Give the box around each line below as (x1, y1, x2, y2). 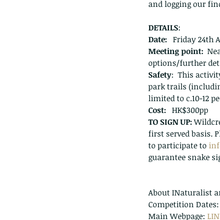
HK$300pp (166, 105, 208, 116)
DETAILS (148, 22, 178, 33)
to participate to (148, 140, 209, 151)
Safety (148, 69, 171, 81)
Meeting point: (148, 46, 203, 57)
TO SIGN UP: (148, 116, 194, 128)
